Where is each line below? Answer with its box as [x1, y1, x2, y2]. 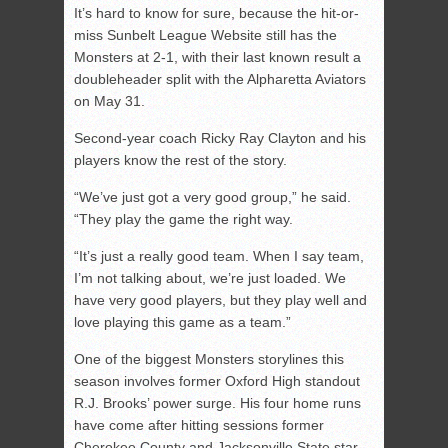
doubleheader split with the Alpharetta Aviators [74, 71, 366, 88]
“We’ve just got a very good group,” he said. [74, 189, 351, 206]
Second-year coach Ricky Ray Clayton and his [74, 130, 366, 147]
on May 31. [74, 93, 145, 110]
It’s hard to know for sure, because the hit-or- [74, 5, 359, 22]
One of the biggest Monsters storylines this [74, 351, 344, 368]
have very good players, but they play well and [74, 292, 367, 309]
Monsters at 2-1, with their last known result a [74, 49, 361, 66]
